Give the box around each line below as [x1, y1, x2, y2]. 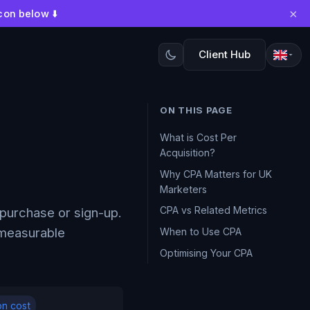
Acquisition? [160, 146, 216, 158]
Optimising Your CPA [160, 247, 253, 259]
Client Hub [198, 48, 250, 61]
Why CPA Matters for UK [160, 167, 273, 180]
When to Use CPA [160, 226, 242, 238]
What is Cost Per [160, 131, 237, 143]
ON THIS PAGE [160, 104, 232, 116]
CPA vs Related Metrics [160, 204, 268, 217]
